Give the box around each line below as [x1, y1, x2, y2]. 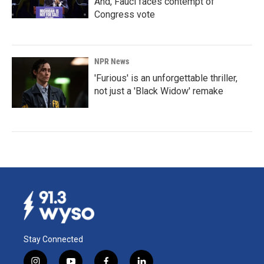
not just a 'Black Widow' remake [94, 85, 223, 97]
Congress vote [94, 9, 155, 20]
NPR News [94, 57, 129, 66]
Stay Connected [24, 234, 83, 244]
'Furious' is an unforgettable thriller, [94, 72, 237, 84]
